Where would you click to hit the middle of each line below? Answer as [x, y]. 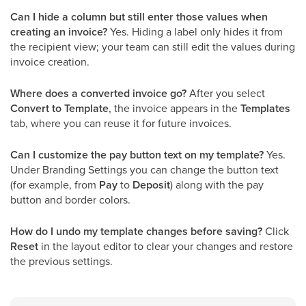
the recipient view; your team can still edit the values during [153, 47]
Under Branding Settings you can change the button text [144, 170]
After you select [226, 93]
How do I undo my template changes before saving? [136, 232]
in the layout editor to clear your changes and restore [166, 246]
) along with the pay [217, 185]
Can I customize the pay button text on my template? [137, 155]
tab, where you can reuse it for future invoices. [121, 123]
